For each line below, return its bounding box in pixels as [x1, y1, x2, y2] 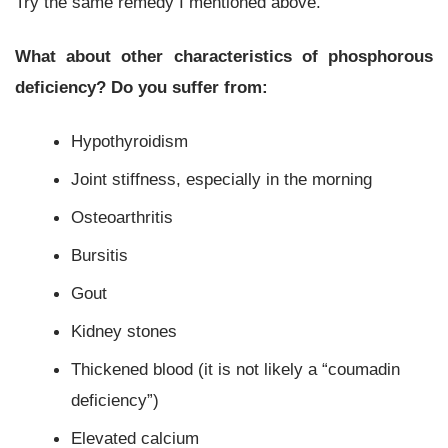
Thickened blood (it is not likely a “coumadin [71, 358, 401, 379]
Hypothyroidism [71, 131, 189, 152]
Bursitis [71, 245, 129, 266]
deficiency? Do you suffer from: [15, 77, 268, 98]
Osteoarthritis [71, 207, 174, 228]
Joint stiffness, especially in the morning [71, 169, 373, 190]
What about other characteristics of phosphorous [15, 46, 433, 67]
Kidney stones [71, 320, 178, 341]
